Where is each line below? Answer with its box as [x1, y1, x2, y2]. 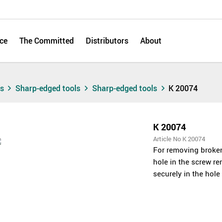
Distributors [86, 35, 128, 46]
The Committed [19, 35, 74, 46]
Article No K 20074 [153, 134, 206, 143]
